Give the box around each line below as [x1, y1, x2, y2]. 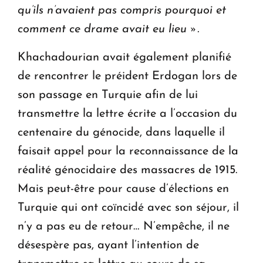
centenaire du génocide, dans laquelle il [18, 127, 225, 139]
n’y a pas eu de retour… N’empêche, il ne [18, 221, 230, 233]
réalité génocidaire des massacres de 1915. [18, 164, 237, 177]
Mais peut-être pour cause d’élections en [18, 183, 229, 195]
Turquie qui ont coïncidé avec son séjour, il [18, 202, 239, 214]
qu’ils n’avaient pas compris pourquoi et [18, 5, 226, 17]
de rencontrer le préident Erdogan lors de [18, 70, 237, 83]
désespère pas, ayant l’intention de [18, 240, 199, 252]
